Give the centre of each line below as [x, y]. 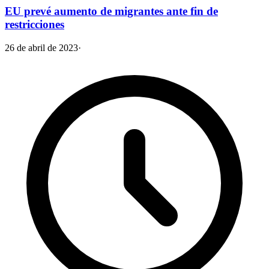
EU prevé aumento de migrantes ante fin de [111, 11]
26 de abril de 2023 [41, 47]
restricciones [35, 25]
